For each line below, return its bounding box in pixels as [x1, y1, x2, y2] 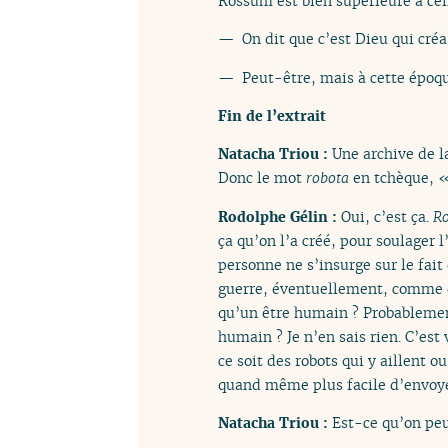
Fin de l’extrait [218, 106, 326, 126]
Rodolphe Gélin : [218, 206, 341, 226]
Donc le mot [218, 168, 306, 188]
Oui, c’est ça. [341, 206, 433, 226]
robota [306, 168, 349, 188]
